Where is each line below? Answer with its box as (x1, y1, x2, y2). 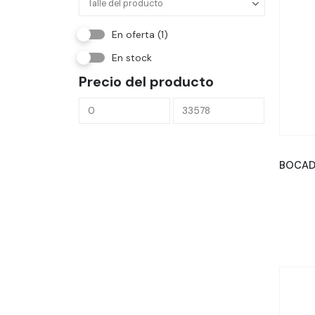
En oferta (112, 28, 157, 41)
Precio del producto (79, 72, 214, 91)
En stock (112, 51, 152, 64)
